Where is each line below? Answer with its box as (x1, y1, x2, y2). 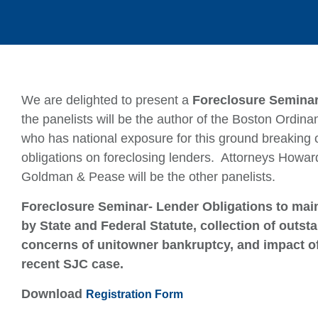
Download (21, 287, 86, 302)
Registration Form (86, 288, 183, 301)
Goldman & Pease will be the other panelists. (21, 170, 275, 185)
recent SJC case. (21, 257, 124, 272)
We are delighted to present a (21, 93, 192, 108)
